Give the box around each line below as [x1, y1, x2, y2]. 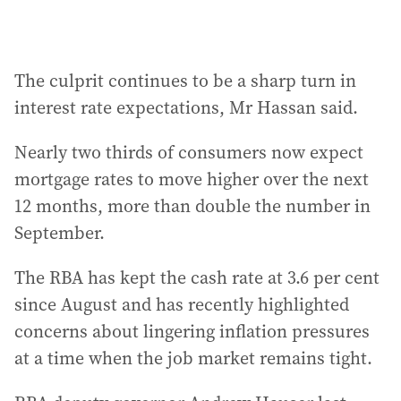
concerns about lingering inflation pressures [14, 319, 370, 344]
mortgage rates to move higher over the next [14, 166, 369, 192]
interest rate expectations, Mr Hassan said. [14, 95, 358, 120]
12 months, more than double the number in [14, 193, 371, 218]
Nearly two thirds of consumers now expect [14, 140, 363, 165]
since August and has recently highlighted [14, 292, 349, 317]
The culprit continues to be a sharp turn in [14, 68, 356, 93]
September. [14, 220, 105, 245]
